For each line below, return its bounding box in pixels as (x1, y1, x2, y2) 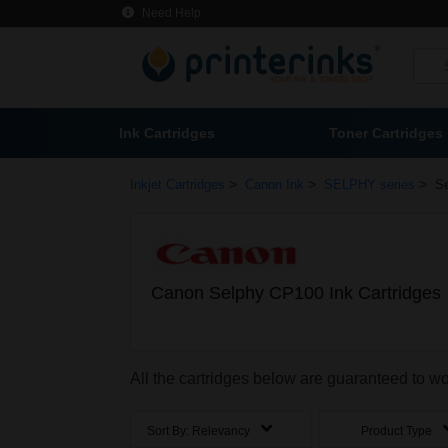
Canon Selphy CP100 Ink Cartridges (151, 283, 441, 303)
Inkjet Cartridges (130, 177, 225, 192)
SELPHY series (324, 177, 415, 192)
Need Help (139, 6, 201, 20)
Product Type (361, 424, 436, 439)
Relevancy (192, 424, 250, 439)
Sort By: (147, 424, 192, 439)
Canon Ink (245, 177, 304, 192)
